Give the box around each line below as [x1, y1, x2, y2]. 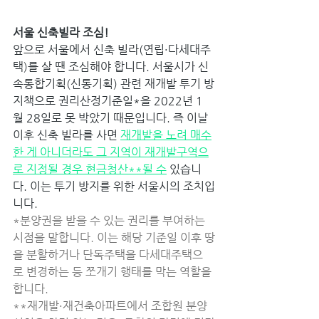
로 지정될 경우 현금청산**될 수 [13, 162, 167, 176]
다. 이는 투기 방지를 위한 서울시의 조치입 [13, 179, 215, 193]
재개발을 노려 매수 [120, 127, 211, 142]
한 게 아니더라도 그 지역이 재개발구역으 [13, 145, 209, 159]
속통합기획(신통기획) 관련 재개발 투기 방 [13, 76, 214, 90]
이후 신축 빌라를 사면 [13, 127, 120, 142]
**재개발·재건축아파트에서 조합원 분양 [13, 298, 210, 313]
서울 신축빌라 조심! [13, 25, 112, 39]
